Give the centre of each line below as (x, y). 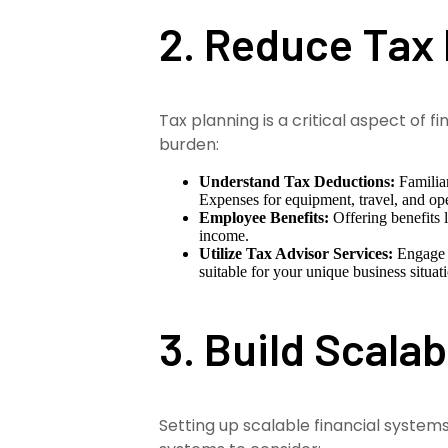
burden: (189, 145)
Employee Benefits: (264, 218)
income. (224, 236)
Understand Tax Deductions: (297, 182)
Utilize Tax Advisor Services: (296, 254)
